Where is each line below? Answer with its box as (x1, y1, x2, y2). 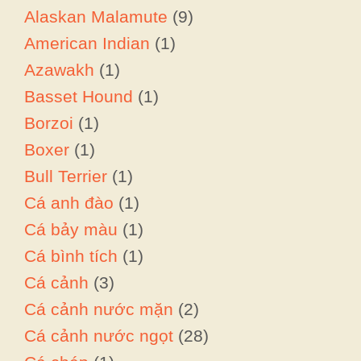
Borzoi (24, 113, 73, 132)
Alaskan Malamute (24, 6, 168, 26)
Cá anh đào (24, 193, 114, 212)
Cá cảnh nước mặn (24, 299, 173, 318)
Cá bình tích (24, 246, 118, 265)
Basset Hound (24, 86, 133, 106)
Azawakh (24, 60, 94, 79)
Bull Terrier (24, 166, 107, 185)
